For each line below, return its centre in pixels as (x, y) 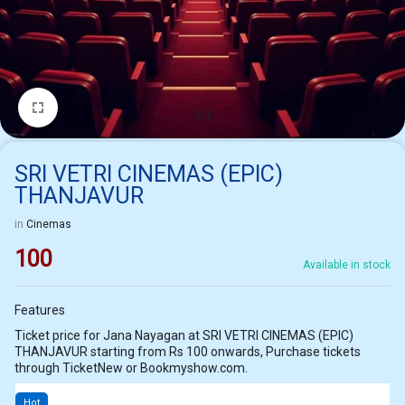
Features (40, 310)
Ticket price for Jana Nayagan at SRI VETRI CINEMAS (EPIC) (108, 335)
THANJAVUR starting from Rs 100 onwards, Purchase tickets (188, 352)
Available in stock (347, 265)
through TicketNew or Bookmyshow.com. (131, 368)
